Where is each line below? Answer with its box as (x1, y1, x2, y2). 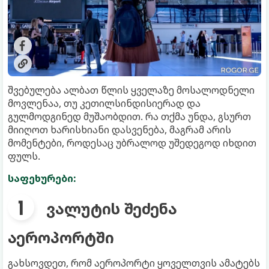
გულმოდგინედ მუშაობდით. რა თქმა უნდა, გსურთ (8, 110, 251, 124)
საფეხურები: (8, 172, 76, 186)
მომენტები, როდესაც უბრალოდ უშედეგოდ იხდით (8, 136, 256, 150)
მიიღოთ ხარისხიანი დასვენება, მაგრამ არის (8, 123, 231, 137)
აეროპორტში (8, 227, 114, 248)
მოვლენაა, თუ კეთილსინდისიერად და (8, 97, 201, 110)
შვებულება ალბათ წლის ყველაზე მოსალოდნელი (8, 83, 255, 97)
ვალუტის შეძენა (46, 198, 177, 219)
